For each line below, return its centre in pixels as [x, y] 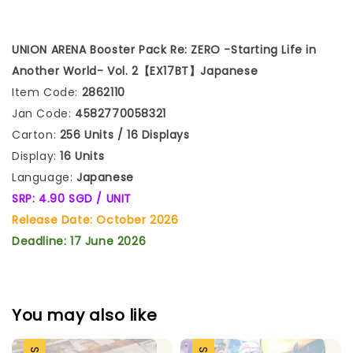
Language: [43, 177]
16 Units [80, 156]
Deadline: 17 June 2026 [79, 241]
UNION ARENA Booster [76, 49]
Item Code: [47, 92]
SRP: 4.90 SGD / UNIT [72, 198]
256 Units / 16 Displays [123, 134]
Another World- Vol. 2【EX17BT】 [106, 71]
